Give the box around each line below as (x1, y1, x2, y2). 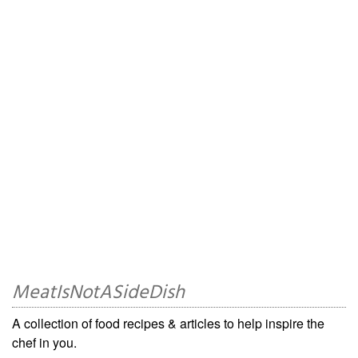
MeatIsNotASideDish (12, 277, 185, 308)
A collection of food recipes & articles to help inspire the (12, 313, 324, 332)
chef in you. (12, 332, 77, 352)
